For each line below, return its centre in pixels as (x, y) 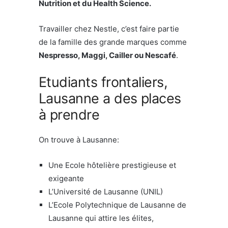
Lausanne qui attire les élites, (101, 218)
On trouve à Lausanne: (79, 139)
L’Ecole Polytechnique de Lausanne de (117, 205)
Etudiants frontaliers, (103, 82)
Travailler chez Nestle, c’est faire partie (109, 28)
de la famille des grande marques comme (113, 42)
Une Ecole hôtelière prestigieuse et (112, 165)
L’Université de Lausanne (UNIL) (106, 191)
